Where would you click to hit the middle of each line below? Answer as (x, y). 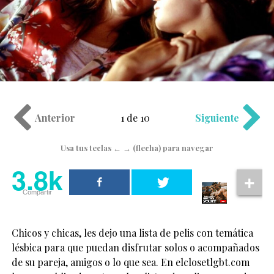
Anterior (55, 118)
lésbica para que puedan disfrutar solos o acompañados (135, 247)
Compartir (37, 192)
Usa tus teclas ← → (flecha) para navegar (137, 148)
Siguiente (217, 118)
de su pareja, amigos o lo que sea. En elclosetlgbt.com (130, 262)
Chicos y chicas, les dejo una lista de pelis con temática (132, 232)
